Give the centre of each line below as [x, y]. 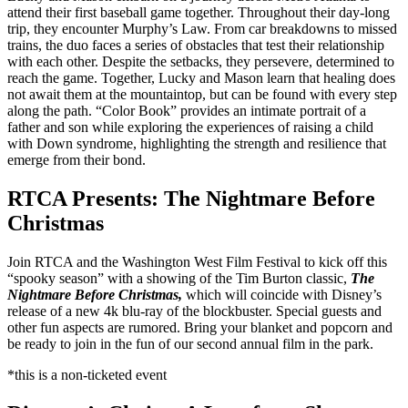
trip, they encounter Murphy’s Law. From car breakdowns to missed [202, 28]
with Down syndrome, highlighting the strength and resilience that [197, 143]
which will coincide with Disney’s [284, 294]
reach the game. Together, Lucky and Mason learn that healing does [201, 77]
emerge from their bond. [76, 159]
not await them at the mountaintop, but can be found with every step [202, 94]
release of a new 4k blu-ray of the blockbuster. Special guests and [194, 311]
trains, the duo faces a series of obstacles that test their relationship [196, 45]
